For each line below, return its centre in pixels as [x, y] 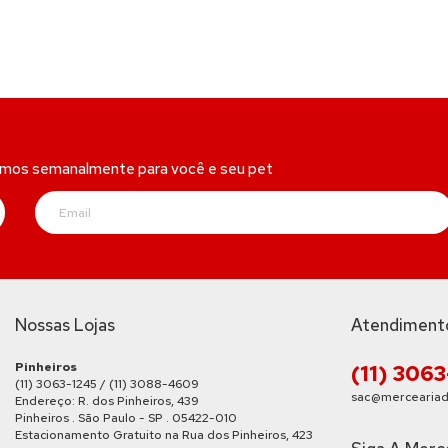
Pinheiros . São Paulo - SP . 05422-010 [126, 418]
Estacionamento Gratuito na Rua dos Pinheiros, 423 [164, 435]
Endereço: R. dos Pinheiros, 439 [107, 401]
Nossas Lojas [65, 325]
